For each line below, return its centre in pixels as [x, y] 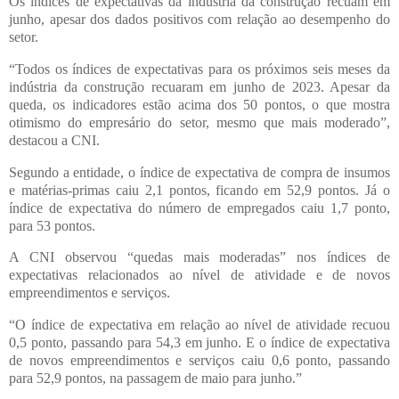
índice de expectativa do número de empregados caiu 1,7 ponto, [199, 208]
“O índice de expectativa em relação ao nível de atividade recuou [199, 325]
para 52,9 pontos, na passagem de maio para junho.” [155, 379]
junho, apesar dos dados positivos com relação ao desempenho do [199, 19]
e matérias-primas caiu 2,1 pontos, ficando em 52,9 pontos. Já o [199, 190]
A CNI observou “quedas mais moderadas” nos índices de [199, 257]
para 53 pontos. [52, 225]
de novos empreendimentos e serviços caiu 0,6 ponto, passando [199, 361]
